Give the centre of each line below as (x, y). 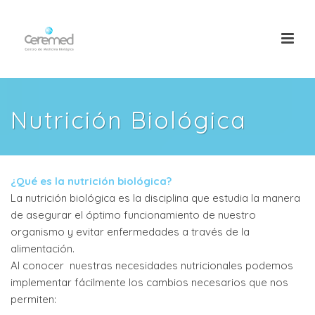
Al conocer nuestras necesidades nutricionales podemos (152, 265)
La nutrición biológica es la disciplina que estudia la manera (155, 198)
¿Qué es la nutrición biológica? (91, 181)
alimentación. (43, 249)
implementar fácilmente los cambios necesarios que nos (149, 282)
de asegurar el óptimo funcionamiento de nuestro (133, 215)
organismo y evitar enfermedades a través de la (130, 232)
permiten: (33, 299)
